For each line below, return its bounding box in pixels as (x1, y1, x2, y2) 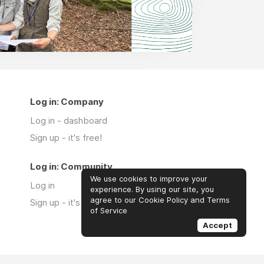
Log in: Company (30, 96, 104, 108)
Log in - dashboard (30, 115, 107, 127)
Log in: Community (30, 161, 113, 173)
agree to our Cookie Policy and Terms (90, 195, 230, 204)
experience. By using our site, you (90, 184, 214, 194)
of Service (90, 206, 127, 215)
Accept (203, 220, 232, 230)
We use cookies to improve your (90, 174, 207, 183)
